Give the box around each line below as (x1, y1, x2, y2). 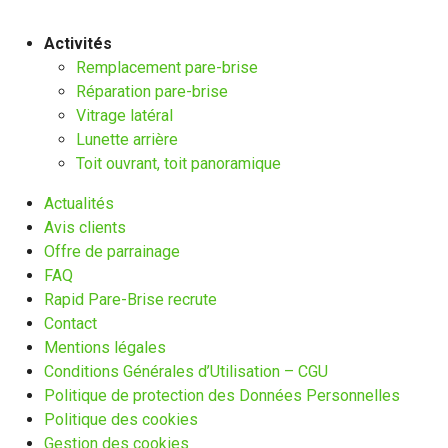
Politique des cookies (44, 410, 198, 430)
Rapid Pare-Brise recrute (44, 290, 217, 310)
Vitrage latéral (76, 106, 173, 126)
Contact (44, 314, 97, 334)
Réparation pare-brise (76, 82, 228, 102)
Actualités (44, 194, 114, 214)
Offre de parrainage (44, 242, 180, 262)
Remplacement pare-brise (76, 58, 258, 78)
